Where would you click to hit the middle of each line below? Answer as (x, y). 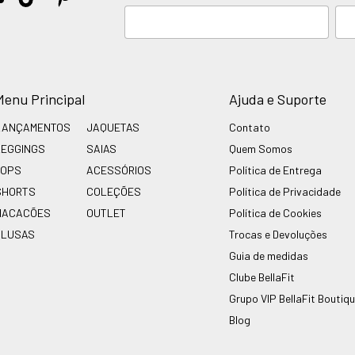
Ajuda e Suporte (278, 99)
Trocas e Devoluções (278, 234)
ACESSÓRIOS (119, 170)
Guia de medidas (269, 255)
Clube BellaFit (262, 277)
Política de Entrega (275, 170)
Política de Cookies (275, 212)
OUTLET (106, 212)
